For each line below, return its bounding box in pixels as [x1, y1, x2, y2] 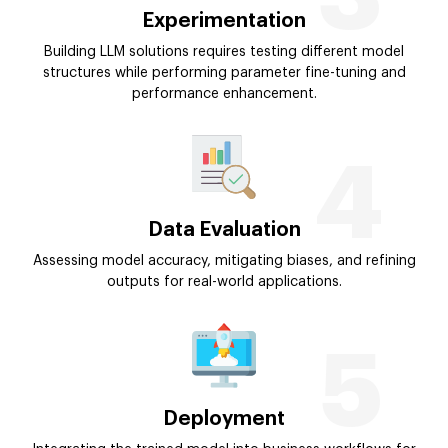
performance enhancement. [131, 86, 317, 101]
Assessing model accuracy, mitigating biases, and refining [32, 253, 416, 268]
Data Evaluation [147, 219, 301, 240]
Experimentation [142, 10, 306, 31]
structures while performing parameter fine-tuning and [42, 65, 406, 80]
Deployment [163, 408, 285, 429]
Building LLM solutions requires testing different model [44, 44, 404, 59]
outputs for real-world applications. [106, 274, 342, 289]
